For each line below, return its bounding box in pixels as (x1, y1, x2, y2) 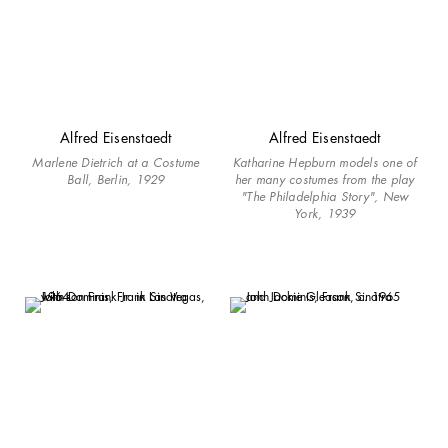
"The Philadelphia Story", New (241, 187, 409, 205)
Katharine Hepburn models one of (232, 153, 417, 171)
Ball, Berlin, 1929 (67, 170, 165, 188)
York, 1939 (294, 204, 356, 222)
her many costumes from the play (234, 170, 415, 188)
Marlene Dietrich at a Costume (32, 153, 200, 171)
